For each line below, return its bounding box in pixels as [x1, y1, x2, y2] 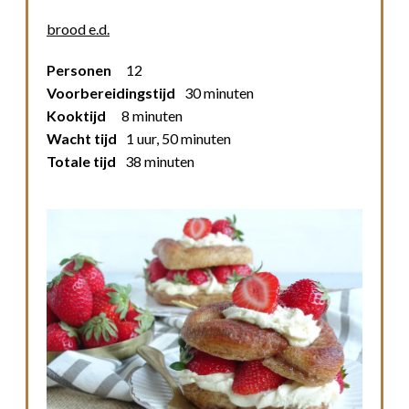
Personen [47, 61, 111, 79]
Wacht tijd [47, 130, 117, 148]
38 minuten [125, 152, 194, 171]
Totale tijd [47, 152, 116, 171]
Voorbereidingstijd [47, 84, 175, 102]
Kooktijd [47, 107, 106, 125]
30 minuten [184, 84, 254, 102]
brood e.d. [47, 20, 110, 38]
